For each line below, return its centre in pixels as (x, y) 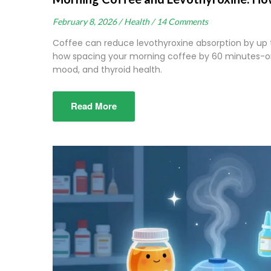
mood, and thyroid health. (107, 70)
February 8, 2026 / (87, 22)
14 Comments (182, 22)
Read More (94, 106)
